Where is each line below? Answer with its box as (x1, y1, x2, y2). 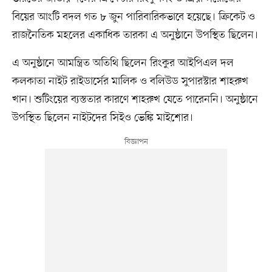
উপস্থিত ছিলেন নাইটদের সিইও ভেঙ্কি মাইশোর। (12, 110, 193, 125)
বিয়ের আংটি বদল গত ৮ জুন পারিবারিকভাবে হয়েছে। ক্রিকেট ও (12, 9, 255, 24)
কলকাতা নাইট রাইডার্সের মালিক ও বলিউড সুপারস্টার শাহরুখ (12, 73, 248, 89)
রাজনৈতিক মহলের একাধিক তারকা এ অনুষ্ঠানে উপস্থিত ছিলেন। (12, 27, 258, 42)
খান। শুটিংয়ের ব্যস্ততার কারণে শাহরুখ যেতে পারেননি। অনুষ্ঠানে (12, 92, 258, 107)
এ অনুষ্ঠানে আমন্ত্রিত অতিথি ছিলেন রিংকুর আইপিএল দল (12, 55, 234, 70)
